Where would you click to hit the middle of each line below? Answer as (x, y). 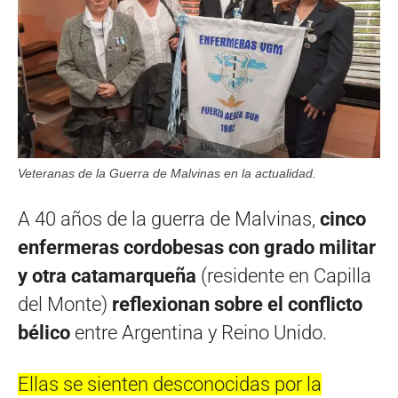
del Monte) (65, 304)
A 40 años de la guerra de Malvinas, (169, 219)
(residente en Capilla (284, 275)
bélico (44, 332)
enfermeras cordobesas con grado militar (197, 247)
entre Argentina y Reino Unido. (199, 332)
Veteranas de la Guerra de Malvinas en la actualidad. (167, 173)
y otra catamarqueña (107, 275)
